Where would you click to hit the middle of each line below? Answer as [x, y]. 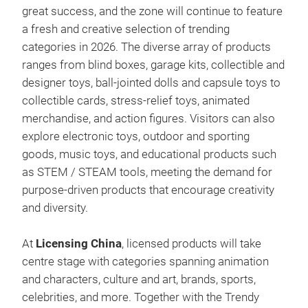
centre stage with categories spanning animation [145, 262]
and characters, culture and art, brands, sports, [139, 279]
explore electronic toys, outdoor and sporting [136, 136]
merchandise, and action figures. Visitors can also [148, 119]
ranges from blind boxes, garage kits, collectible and [153, 65]
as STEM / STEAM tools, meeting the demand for [147, 172]
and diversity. [55, 208]
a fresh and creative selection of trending [126, 29]
